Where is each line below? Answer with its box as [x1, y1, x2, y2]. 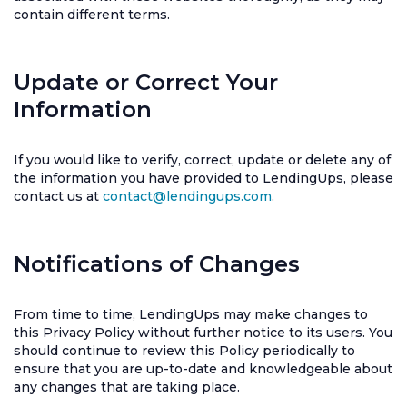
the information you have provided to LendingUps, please [14, 170, 393, 186]
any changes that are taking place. [14, 379, 240, 395]
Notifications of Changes [14, 251, 300, 277]
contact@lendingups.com [103, 188, 272, 204]
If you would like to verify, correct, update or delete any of [14, 152, 391, 168]
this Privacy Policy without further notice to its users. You [14, 324, 392, 341]
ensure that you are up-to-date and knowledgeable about [14, 361, 392, 377]
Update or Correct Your [14, 69, 278, 95]
